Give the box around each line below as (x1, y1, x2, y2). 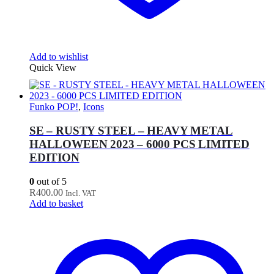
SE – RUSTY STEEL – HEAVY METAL (29, 124, 233, 137)
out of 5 (34, 176, 67, 187)
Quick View (29, 62, 76, 73)
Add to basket (29, 198, 83, 209)
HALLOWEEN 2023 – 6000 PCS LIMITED (29, 137, 250, 150)
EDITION (29, 150, 80, 164)
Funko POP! (29, 102, 78, 113)
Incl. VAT (65, 188, 96, 198)
